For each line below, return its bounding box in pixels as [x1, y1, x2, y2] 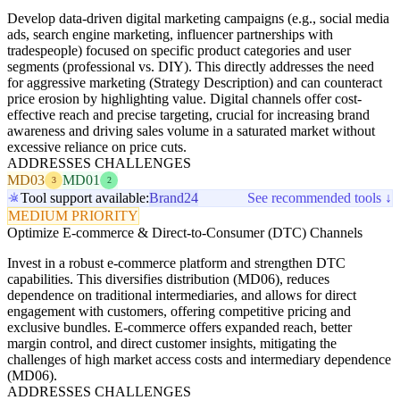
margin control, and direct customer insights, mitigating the [7, 335, 337, 351]
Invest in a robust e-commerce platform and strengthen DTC [7, 254, 346, 271]
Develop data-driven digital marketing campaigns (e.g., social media [7, 10, 389, 26]
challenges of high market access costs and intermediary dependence [7, 351, 391, 367]
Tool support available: [21, 189, 149, 205]
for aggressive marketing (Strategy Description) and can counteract [7, 74, 382, 90]
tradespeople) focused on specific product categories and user [7, 42, 351, 58]
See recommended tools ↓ [247, 189, 392, 205]
